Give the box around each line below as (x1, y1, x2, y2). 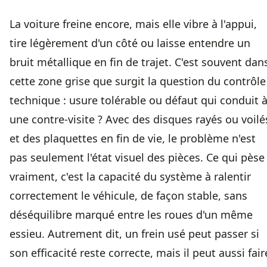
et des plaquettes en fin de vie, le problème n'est (10, 131, 256, 146)
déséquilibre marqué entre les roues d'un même (10, 207, 253, 222)
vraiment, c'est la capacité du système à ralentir (10, 169, 251, 184)
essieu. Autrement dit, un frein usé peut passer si (10, 226, 259, 241)
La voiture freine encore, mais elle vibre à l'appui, (10, 17, 257, 32)
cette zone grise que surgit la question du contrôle (10, 74, 266, 89)
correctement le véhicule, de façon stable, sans (10, 188, 247, 203)
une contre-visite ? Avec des (10, 112, 153, 127)
